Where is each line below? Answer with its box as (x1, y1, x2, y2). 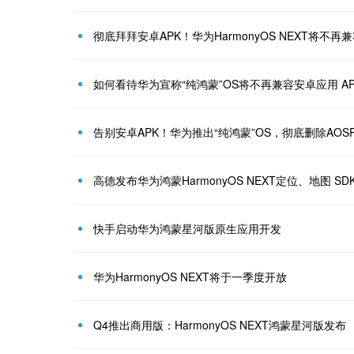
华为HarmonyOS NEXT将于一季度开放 (93, 269, 287, 285)
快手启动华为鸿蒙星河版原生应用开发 (93, 220, 281, 237)
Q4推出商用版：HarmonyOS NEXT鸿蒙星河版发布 (93, 317, 346, 333)
